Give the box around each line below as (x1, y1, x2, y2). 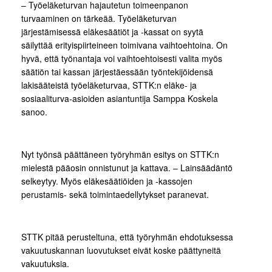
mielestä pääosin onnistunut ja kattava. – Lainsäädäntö (21, 161, 233, 174)
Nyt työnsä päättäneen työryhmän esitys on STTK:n (21, 148, 219, 160)
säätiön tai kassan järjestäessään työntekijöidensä (21, 65, 213, 78)
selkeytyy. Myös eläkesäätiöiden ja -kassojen (21, 174, 192, 187)
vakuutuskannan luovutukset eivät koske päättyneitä (21, 243, 221, 256)
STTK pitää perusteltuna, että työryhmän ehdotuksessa (21, 230, 233, 243)
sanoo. (21, 105, 47, 118)
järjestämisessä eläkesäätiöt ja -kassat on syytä (21, 25, 203, 38)
